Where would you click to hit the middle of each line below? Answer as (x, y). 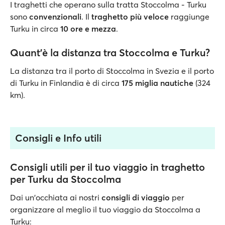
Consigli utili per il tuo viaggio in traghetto (107, 167)
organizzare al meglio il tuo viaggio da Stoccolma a (105, 209)
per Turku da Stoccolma (66, 179)
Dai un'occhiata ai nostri (56, 197)
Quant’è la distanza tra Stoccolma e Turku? (110, 52)
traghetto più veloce (131, 17)
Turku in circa (35, 29)
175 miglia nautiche (157, 83)
